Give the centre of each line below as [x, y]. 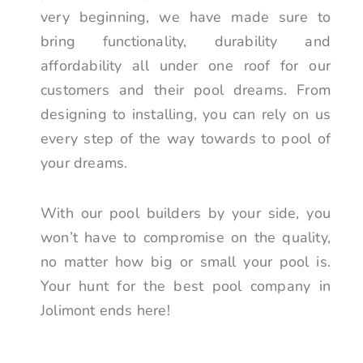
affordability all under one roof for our [186, 66]
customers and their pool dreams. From [186, 90]
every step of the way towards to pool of [186, 139]
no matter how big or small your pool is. [186, 261]
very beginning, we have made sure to [186, 17]
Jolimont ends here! [105, 310]
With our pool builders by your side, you [186, 213]
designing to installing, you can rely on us [186, 115]
